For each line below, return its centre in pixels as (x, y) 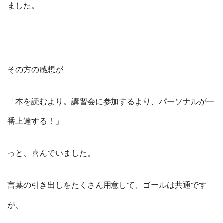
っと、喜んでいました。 (51, 154)
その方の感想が (35, 70)
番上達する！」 (35, 122)
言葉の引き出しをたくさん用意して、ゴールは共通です (107, 185)
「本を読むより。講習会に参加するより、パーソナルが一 (111, 102)
